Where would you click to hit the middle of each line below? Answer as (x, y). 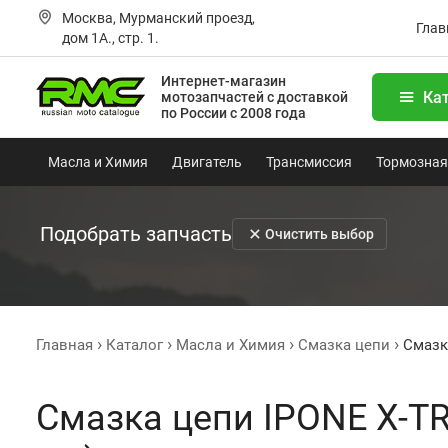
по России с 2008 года (233, 113)
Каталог (134, 345)
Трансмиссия (309, 162)
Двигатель (207, 162)
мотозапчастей (214, 97)
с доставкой (307, 97)
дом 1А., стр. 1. (110, 38)
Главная (64, 345)
